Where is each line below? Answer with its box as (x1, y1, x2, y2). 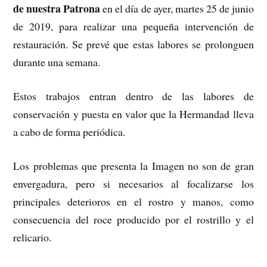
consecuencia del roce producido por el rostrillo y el (13, 212, 254, 226)
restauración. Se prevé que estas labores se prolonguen (13, 37, 254, 52)
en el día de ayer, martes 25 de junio (100, 1, 254, 16)
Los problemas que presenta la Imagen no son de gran (13, 158, 254, 173)
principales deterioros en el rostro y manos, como (13, 194, 254, 209)
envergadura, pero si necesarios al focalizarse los (13, 176, 254, 191)
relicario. (13, 229, 52, 244)
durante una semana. (13, 55, 101, 70)
